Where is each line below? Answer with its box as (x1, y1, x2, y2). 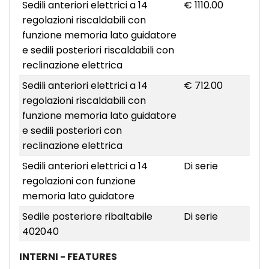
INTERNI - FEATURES (19, 250, 117, 264)
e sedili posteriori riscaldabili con (22, 43, 174, 58)
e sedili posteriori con (22, 124, 122, 138)
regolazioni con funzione (22, 174, 136, 189)
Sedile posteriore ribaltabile (22, 210, 153, 224)
